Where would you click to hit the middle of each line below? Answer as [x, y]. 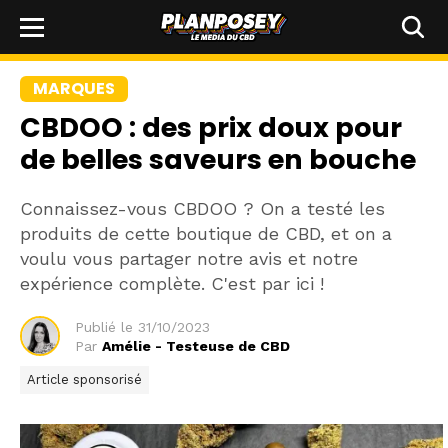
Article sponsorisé [84, 379]
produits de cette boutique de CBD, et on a [206, 233]
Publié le [104, 326]
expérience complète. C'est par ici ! [172, 283]
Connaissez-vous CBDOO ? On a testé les [202, 208]
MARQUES [74, 88]
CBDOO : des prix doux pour [211, 127]
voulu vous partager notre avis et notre [189, 258]
